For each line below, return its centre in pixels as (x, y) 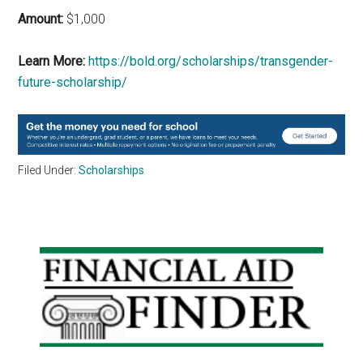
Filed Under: (49, 170)
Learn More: (52, 61)
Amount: (41, 19)
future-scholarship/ (73, 82)
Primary (61, 260)
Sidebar (61, 289)
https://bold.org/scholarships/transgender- (211, 61)
